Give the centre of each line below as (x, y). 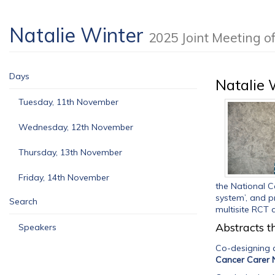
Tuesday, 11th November (68, 102)
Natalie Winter (79, 35)
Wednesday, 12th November (76, 127)
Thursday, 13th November (70, 152)
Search (23, 201)
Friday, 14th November (64, 177)
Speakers (37, 227)
